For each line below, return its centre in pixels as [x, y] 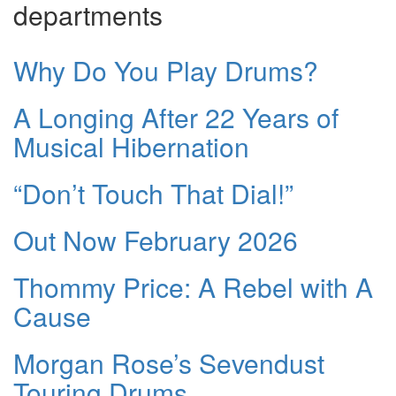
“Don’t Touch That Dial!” [153, 194]
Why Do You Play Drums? [166, 71]
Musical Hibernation [131, 147]
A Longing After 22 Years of [176, 118]
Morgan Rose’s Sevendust [169, 363]
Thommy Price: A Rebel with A [193, 287]
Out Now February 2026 [156, 240]
